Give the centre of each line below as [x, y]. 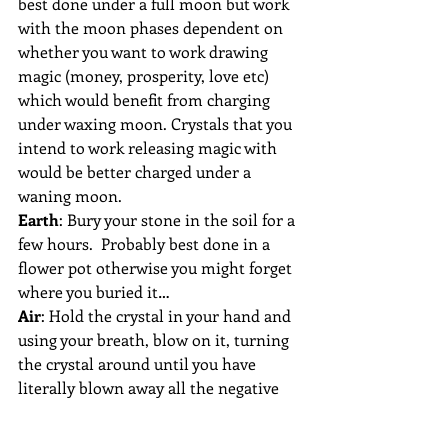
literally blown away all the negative [150, 388]
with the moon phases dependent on [152, 28]
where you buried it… [94, 292]
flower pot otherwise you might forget [157, 268]
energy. [44, 412]
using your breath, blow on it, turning [155, 340]
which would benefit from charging [146, 100]
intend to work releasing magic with [149, 148]
